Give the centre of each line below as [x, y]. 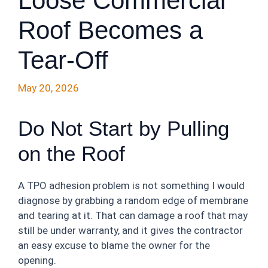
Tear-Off [63, 60]
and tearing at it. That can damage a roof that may [133, 215]
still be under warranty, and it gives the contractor [130, 230]
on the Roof [71, 153]
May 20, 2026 [48, 88]
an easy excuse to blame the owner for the [114, 245]
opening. [37, 260]
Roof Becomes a [110, 30]
